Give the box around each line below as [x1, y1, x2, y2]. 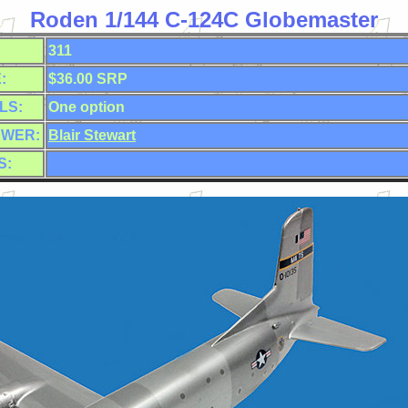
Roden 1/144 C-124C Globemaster [30, 7, 378, 32]
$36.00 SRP [48, 71, 127, 87]
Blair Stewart [48, 127, 136, 143]
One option [48, 99, 125, 115]
